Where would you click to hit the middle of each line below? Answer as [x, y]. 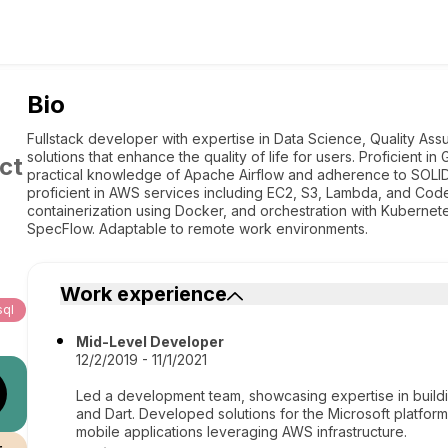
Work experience [144, 294]
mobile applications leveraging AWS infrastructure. [242, 431]
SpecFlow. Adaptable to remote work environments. [198, 228]
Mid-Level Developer [150, 341]
